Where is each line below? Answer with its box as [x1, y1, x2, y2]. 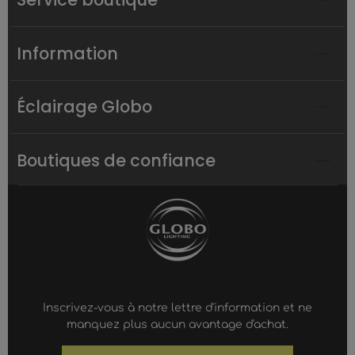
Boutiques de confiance [17, 148, 216, 172]
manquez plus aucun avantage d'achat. [67, 318, 288, 330]
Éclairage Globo [17, 95, 153, 119]
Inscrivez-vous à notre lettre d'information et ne [43, 301, 312, 314]
